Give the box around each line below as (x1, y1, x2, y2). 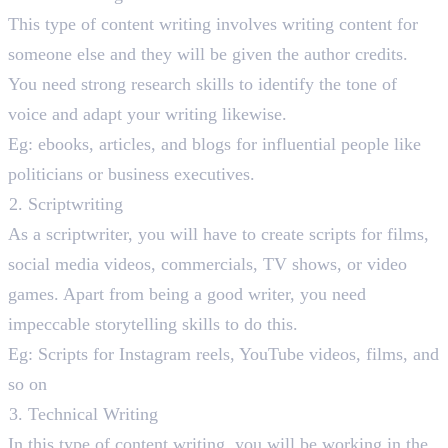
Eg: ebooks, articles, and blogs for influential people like (8, 134, 421, 155)
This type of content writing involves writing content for (8, 14, 418, 35)
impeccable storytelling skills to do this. (8, 314, 303, 335)
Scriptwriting (28, 194, 123, 215)
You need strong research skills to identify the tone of (8, 74, 397, 95)
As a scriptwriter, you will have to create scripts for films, (8, 224, 429, 245)
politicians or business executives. (8, 164, 255, 185)
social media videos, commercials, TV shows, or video (8, 254, 407, 275)
